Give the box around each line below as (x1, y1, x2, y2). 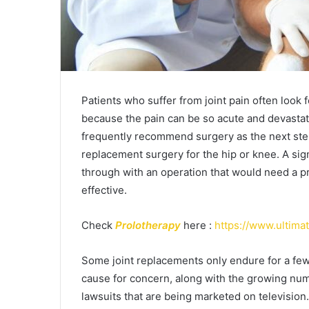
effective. (81, 183, 127, 197)
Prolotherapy (115, 219, 183, 232)
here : (183, 219, 215, 232)
